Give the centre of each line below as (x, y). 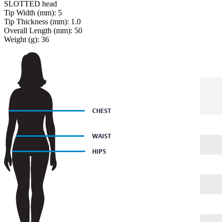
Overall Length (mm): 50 (43, 30)
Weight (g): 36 (27, 39)
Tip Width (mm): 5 (33, 12)
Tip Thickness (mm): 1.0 (42, 21)
